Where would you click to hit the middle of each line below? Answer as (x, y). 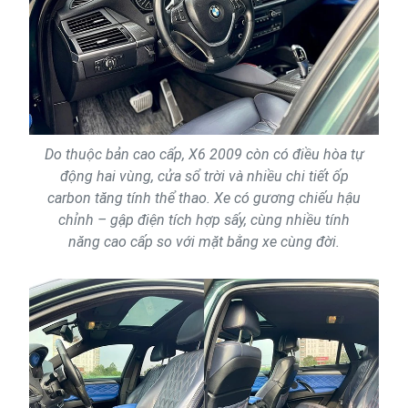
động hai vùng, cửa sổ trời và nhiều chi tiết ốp (204, 177)
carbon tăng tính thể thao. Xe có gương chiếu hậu (204, 199)
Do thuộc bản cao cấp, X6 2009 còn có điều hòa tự (204, 155)
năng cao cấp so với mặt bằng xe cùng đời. (204, 242)
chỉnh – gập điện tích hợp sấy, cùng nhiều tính (204, 220)
